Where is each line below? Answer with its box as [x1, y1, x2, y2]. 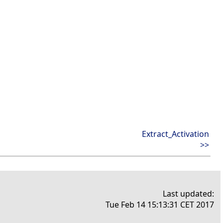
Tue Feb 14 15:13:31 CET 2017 [106, 199, 214, 211]
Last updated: [163, 188, 214, 200]
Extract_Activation [142, 128, 209, 140]
